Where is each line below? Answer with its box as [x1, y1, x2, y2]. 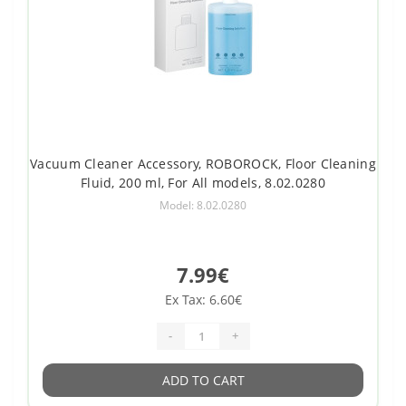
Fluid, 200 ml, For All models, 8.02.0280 [80, 173, 325, 191]
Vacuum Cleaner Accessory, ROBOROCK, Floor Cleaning [30, 154, 376, 172]
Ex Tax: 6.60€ [164, 290, 242, 308]
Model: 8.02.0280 [159, 197, 246, 213]
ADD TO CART [161, 371, 245, 389]
